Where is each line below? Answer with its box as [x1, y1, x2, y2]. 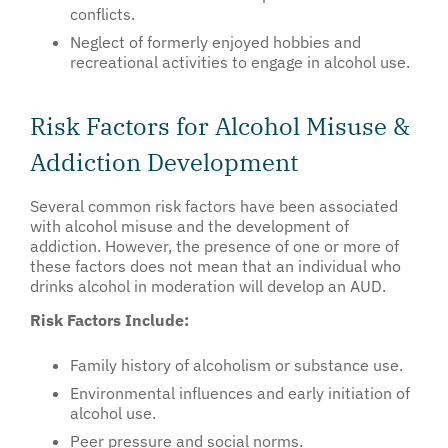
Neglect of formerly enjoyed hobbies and [70, 32, 361, 52]
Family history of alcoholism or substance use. [70, 354, 403, 375]
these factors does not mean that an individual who [30, 256, 401, 276]
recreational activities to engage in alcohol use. [70, 52, 410, 72]
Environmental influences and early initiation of [70, 382, 410, 403]
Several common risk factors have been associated [30, 196, 398, 216]
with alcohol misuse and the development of [30, 216, 349, 236]
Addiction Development [30, 146, 298, 178]
